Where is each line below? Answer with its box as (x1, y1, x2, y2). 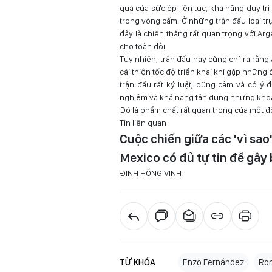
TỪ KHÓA (120, 257, 155, 268)
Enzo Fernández (183, 257, 244, 268)
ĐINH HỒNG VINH (120, 168, 182, 178)
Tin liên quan (120, 118, 166, 127)
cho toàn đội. (120, 41, 167, 51)
